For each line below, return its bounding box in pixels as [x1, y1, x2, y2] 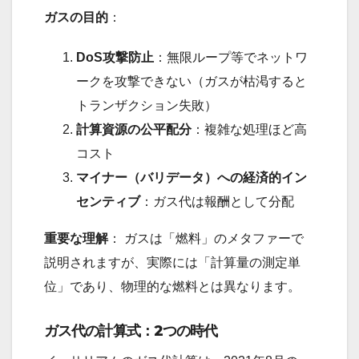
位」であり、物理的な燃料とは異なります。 [44, 280, 301, 294]
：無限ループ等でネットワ [154, 50, 308, 65]
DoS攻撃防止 [76, 50, 154, 65]
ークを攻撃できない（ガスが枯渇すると [76, 75, 307, 89]
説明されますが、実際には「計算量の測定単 [44, 256, 301, 270]
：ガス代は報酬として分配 [140, 195, 294, 209]
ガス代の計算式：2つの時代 [44, 322, 218, 341]
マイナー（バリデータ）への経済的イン [76, 171, 307, 185]
